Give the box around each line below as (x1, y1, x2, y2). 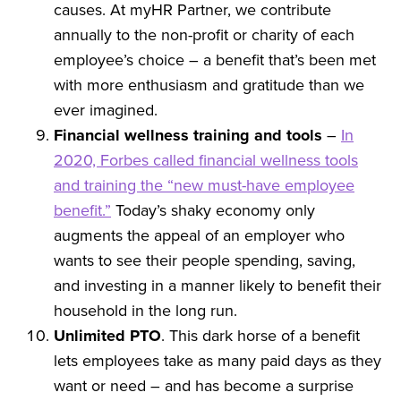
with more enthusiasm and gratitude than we (54, 73, 364, 97)
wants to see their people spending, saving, (54, 249, 355, 272)
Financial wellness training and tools (54, 124, 322, 147)
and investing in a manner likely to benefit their (54, 274, 381, 297)
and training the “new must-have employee (54, 174, 354, 197)
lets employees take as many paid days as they (54, 349, 381, 372)
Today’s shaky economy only (111, 199, 315, 222)
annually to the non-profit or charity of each (54, 23, 354, 47)
